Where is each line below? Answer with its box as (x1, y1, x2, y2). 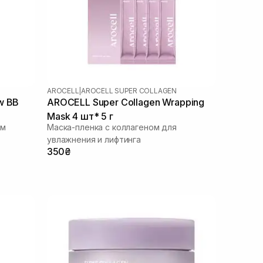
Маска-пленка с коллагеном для (47, 122, 177, 132)
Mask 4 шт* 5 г (47, 110, 113, 122)
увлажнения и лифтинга (47, 134, 141, 144)
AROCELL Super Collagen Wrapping (47, 96, 205, 108)
